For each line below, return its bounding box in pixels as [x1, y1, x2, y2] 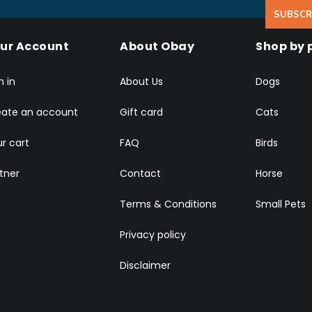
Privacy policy [120, 228, 186, 242]
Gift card [120, 105, 163, 119]
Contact [120, 166, 161, 180]
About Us [120, 75, 163, 88]
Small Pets [256, 197, 306, 211]
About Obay [120, 38, 194, 54]
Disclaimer [120, 258, 171, 272]
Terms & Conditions [120, 197, 217, 211]
